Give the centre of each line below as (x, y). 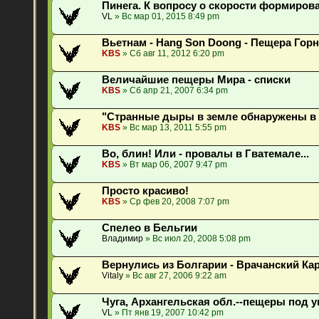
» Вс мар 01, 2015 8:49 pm (166, 17)
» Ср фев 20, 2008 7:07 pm (175, 202)
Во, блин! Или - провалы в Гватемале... (206, 154)
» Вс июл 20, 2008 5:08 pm (197, 239)
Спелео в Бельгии (150, 228)
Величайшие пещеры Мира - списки (197, 80)
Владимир (123, 239)
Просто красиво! (146, 191)
